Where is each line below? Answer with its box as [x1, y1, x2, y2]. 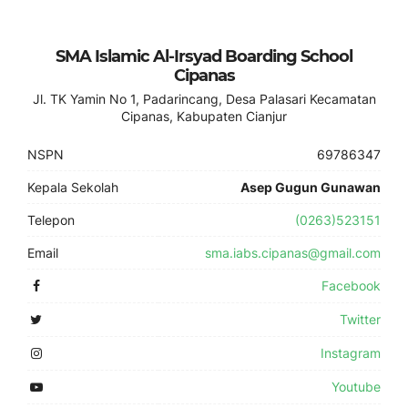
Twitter [340, 311, 381, 327]
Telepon [27, 212, 75, 228]
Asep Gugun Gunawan [240, 179, 381, 195]
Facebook [321, 278, 381, 293]
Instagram [321, 345, 381, 361]
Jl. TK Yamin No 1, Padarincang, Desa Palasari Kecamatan [32, 91, 376, 107]
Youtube [331, 379, 381, 394]
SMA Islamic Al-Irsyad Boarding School [56, 46, 352, 66]
